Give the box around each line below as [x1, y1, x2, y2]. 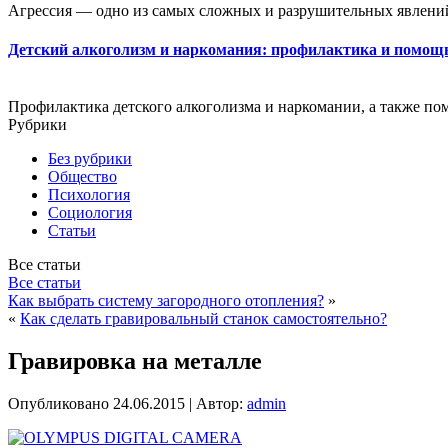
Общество [48, 168, 117, 186]
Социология [48, 204, 132, 222]
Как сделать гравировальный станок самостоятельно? [20, 310, 387, 328]
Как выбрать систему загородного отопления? [8, 292, 324, 310]
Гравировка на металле [8, 348, 262, 375]
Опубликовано [8, 395, 109, 413]
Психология [48, 186, 130, 204]
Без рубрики [48, 150, 132, 168]
